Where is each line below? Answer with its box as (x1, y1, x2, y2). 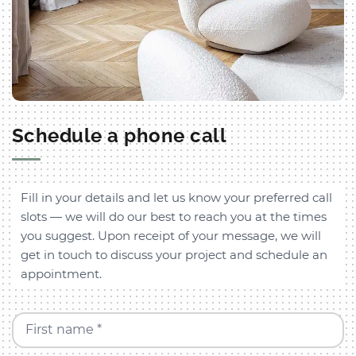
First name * (25, 322, 102, 338)
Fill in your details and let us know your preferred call (21, 189, 333, 205)
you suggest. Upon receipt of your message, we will (21, 227, 322, 243)
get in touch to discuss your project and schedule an (21, 246, 328, 262)
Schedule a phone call (12, 123, 227, 147)
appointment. (21, 265, 103, 281)
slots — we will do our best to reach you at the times (21, 208, 327, 224)
